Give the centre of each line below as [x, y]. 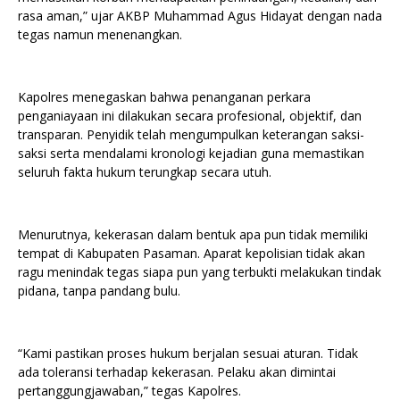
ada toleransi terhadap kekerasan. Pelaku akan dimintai [177, 371]
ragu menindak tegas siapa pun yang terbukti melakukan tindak [200, 271]
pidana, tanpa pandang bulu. [99, 290]
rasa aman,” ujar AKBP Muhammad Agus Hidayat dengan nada [200, 15]
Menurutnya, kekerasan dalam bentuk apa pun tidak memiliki [193, 234]
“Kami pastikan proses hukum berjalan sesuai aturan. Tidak [188, 353]
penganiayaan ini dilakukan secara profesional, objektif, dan [190, 115]
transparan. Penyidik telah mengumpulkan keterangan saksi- [191, 134]
